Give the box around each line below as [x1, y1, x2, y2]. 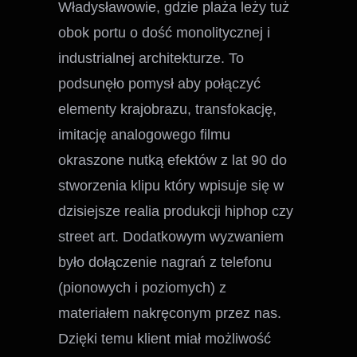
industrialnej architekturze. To [58, 50, 245, 66]
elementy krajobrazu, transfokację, [58, 101, 277, 117]
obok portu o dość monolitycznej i [58, 25, 271, 41]
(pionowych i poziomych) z [58, 280, 227, 296]
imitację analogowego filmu [58, 127, 231, 143]
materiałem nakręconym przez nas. [58, 305, 282, 321]
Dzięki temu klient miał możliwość [58, 331, 272, 347]
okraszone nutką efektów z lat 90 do [58, 152, 288, 168]
